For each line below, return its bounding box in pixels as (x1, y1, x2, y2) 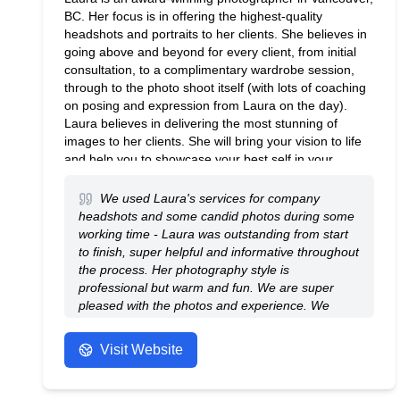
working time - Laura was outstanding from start (79, 227, 348, 241)
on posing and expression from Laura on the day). (64, 98, 347, 112)
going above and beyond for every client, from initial (64, 45, 356, 59)
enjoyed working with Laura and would (79, 316, 295, 330)
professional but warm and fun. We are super (79, 280, 334, 295)
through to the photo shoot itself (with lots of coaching (64, 80, 366, 95)
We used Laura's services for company (96, 191, 320, 205)
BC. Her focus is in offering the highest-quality (64, 9, 322, 23)
